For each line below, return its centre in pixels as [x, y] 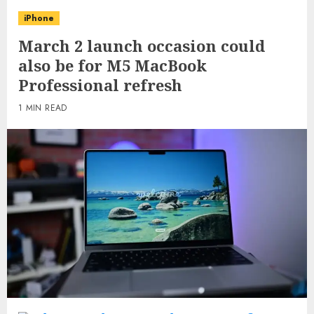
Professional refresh [100, 85]
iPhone [39, 18]
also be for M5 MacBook [112, 65]
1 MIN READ [43, 108]
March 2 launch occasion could [142, 46]
